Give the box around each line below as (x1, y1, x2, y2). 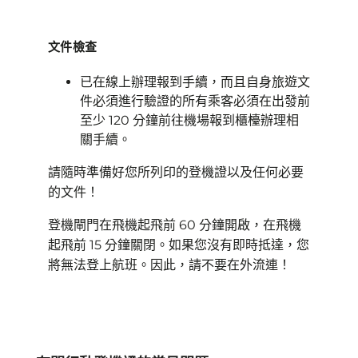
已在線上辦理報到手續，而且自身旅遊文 (80, 74, 310, 89)
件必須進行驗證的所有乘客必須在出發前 (80, 93, 310, 109)
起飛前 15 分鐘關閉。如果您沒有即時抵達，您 (48, 237, 309, 253)
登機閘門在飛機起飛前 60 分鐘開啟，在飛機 (48, 217, 301, 233)
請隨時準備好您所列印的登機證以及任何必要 (48, 165, 304, 180)
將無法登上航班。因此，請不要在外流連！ (48, 257, 291, 272)
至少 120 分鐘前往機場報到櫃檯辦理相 (80, 113, 299, 128)
